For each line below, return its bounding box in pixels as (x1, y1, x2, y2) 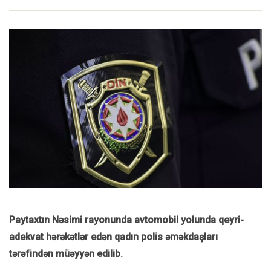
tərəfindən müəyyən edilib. (9, 248, 123, 260)
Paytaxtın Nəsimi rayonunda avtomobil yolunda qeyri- (9, 214, 244, 226)
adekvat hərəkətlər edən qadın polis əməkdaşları (9, 231, 218, 243)
